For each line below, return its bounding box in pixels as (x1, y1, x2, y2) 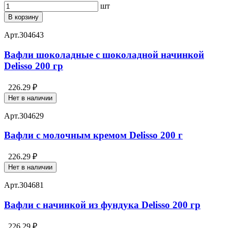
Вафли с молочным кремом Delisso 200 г (4, 130, 183, 141)
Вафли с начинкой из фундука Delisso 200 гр (4, 199, 201, 210)
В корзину (8, 13, 39, 21)
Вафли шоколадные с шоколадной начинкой (4, 49, 204, 60)
